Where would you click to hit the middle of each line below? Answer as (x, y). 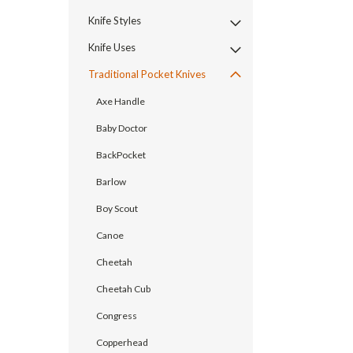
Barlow (111, 181)
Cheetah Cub (123, 288)
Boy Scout (117, 208)
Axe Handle (121, 101)
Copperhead (122, 342)
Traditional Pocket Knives (147, 74)
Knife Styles (115, 20)
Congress (117, 315)
